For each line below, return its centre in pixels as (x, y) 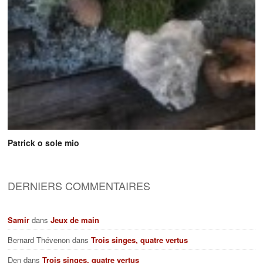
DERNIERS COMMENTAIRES (79, 185)
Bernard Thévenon (39, 240)
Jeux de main (75, 220)
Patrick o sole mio (44, 142)
